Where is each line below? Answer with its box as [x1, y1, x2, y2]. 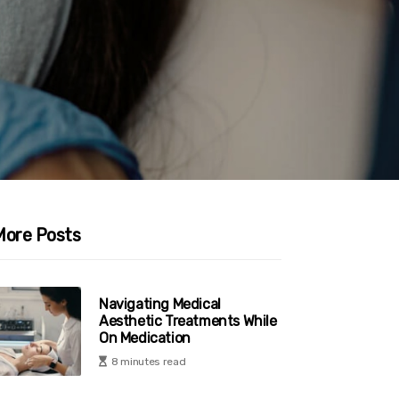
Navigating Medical [99, 295, 221, 313]
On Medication [99, 329, 191, 346]
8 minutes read [110, 354, 186, 368]
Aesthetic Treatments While [99, 312, 277, 330]
